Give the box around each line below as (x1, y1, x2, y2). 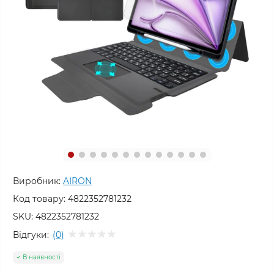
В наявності (23, 253, 61, 261)
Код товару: (13, 193, 65, 204)
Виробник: (13, 176, 61, 187)
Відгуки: (13, 229, 49, 240)
